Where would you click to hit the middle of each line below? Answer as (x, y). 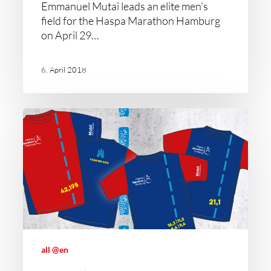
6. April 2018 (64, 69)
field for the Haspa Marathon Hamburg (131, 21)
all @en (55, 250)
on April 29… (70, 35)
